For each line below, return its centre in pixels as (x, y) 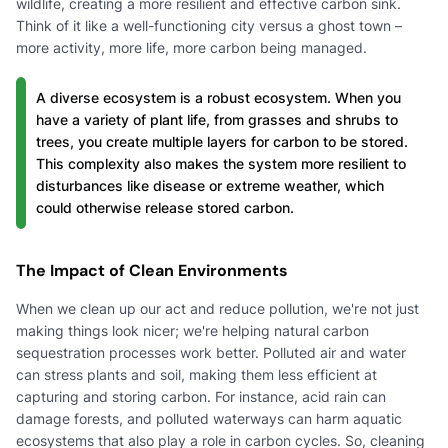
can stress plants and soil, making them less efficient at (196, 374)
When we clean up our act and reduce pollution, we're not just (217, 308)
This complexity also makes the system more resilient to (221, 163)
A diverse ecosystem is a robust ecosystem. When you (218, 97)
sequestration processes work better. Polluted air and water (211, 352)
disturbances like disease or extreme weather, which (210, 185)
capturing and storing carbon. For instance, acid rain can (201, 396)
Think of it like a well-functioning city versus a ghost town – (209, 25)
